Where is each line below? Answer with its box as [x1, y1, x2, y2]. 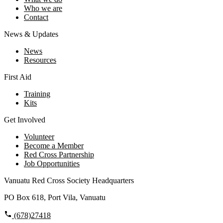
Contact [24, 12, 48, 21]
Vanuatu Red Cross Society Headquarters [4, 176, 134, 185]
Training [24, 89, 50, 98]
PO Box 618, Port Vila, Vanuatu [4, 193, 106, 202]
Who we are [24, 3, 62, 12]
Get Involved [4, 115, 45, 124]
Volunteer [24, 132, 54, 141]
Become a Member [24, 141, 84, 150]
